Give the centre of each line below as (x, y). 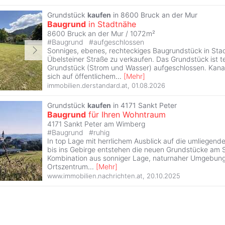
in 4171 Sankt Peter (144, 105)
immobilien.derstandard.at (87, 86)
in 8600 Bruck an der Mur (154, 15)
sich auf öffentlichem (81, 76)
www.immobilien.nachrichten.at (95, 176)
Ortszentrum (68, 166)
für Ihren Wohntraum (126, 114)
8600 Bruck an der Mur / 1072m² (101, 33)
